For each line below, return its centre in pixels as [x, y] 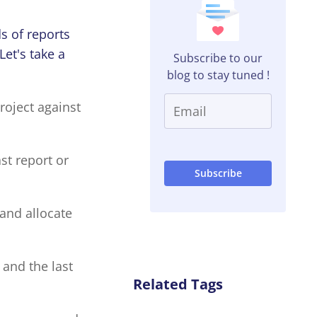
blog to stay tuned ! [218, 75]
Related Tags [178, 284]
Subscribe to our [218, 58]
